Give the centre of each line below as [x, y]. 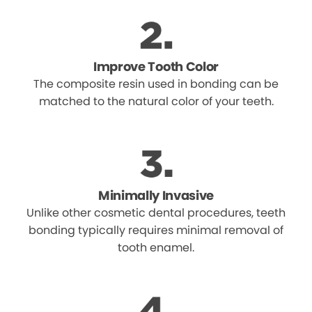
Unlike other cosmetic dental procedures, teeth [156, 212]
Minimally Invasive [156, 195]
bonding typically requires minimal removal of [156, 230]
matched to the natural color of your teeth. [156, 101]
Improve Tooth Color [156, 66]
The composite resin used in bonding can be [156, 84]
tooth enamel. [156, 247]
